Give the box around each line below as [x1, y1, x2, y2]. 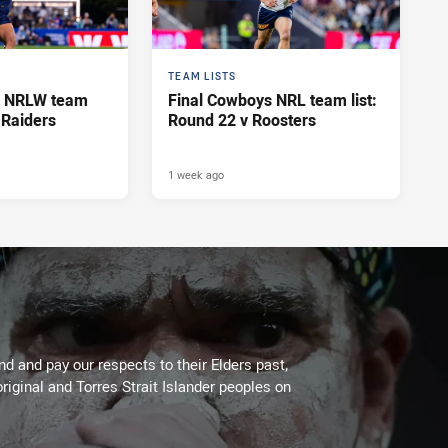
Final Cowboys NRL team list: [168, 89, 377, 112]
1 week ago [168, 167, 224, 183]
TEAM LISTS [168, 70, 237, 84]
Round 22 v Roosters [168, 109, 316, 132]
